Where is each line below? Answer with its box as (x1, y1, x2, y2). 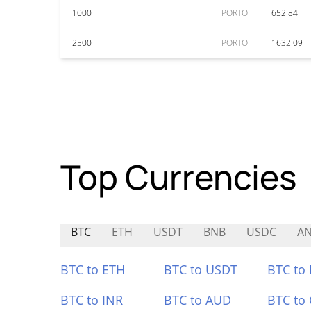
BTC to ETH (60, 261, 125, 278)
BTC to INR (60, 292, 123, 308)
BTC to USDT (163, 261, 237, 278)
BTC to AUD (163, 292, 231, 308)
